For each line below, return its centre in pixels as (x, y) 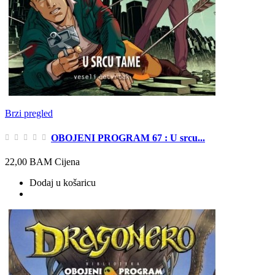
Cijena (67, 162)
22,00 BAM (29, 162)
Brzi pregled (29, 114)
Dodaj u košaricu (63, 183)
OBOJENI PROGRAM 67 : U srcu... (128, 137)
